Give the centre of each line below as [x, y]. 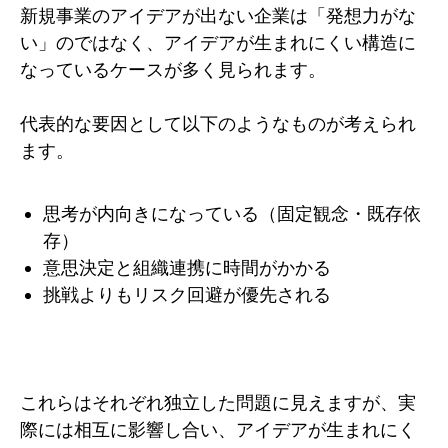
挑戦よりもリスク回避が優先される [186, 294]
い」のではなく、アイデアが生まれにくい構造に [218, 42]
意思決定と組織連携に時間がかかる [186, 267]
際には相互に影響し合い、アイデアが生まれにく [218, 429]
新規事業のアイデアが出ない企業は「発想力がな [218, 15]
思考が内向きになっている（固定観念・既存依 [231, 213]
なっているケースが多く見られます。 [173, 69]
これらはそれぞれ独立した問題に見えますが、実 [218, 402]
